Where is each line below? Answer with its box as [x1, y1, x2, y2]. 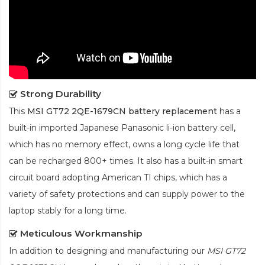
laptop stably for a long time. [9, 205, 127, 216]
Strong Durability [20, 88, 101, 99]
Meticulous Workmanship [20, 227, 143, 239]
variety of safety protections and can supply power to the [9, 188, 245, 199]
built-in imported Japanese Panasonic [9, 122, 166, 133]
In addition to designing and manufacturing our [9, 245, 207, 256]
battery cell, [185, 122, 235, 133]
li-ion [166, 122, 185, 133]
